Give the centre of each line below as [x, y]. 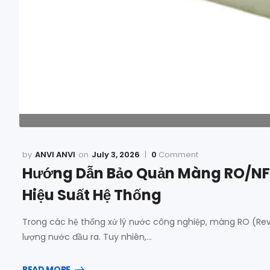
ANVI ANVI [55, 155]
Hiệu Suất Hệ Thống [92, 195]
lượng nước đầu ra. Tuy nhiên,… [87, 237]
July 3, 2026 [116, 155]
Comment [177, 155]
